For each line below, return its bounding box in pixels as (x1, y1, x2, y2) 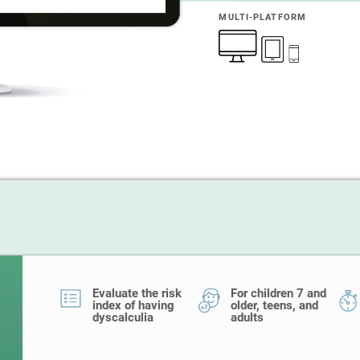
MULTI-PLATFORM (219, 12, 307, 22)
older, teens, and (231, 298, 318, 313)
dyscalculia (92, 310, 153, 325)
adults (231, 310, 264, 325)
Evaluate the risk (92, 286, 182, 301)
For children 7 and (231, 286, 326, 301)
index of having (92, 298, 174, 313)
